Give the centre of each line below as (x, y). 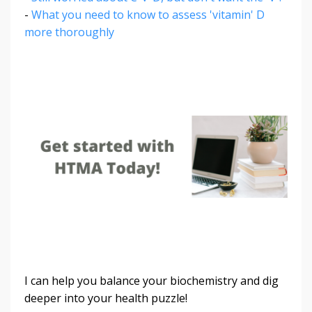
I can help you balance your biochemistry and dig (151, 280)
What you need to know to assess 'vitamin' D (148, 14)
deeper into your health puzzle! (106, 298)
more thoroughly (69, 32)
